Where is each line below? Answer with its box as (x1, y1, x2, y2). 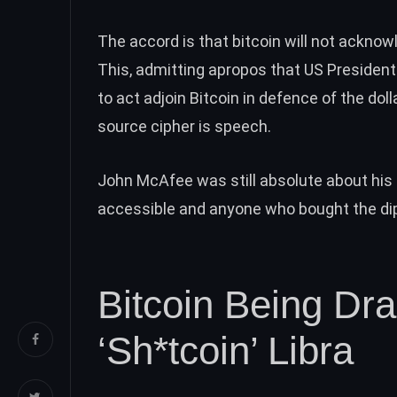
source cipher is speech (97, 117, 268, 136)
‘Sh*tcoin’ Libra (97, 328, 354, 372)
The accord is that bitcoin (97, 32, 284, 51)
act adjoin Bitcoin (116, 89, 239, 108)
